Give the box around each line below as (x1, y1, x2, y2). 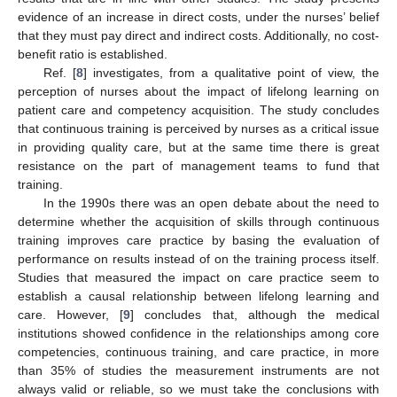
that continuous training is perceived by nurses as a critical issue (18, 121, 379, 136)
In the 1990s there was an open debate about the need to (43, 196, 379, 211)
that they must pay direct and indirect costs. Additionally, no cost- (18, 28, 379, 43)
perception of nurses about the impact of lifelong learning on (18, 84, 379, 99)
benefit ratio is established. (18, 47, 167, 62)
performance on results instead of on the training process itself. (18, 252, 379, 267)
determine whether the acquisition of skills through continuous (18, 214, 379, 230)
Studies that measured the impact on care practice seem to (18, 270, 379, 285)
